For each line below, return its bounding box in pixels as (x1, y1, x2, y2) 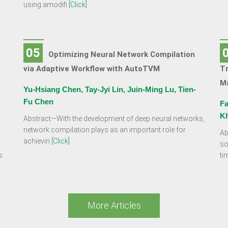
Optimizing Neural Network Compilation (48, 50, 195, 59)
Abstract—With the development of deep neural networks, (23, 115, 205, 123)
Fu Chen (23, 97, 53, 106)
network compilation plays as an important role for (23, 126, 186, 134)
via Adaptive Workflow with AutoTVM (23, 64, 160, 73)
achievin (23, 137, 51, 145)
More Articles (87, 200, 141, 211)
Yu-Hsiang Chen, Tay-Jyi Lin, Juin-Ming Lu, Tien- (23, 85, 196, 94)
